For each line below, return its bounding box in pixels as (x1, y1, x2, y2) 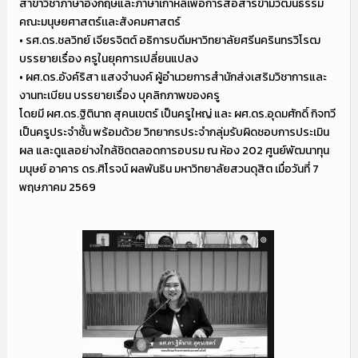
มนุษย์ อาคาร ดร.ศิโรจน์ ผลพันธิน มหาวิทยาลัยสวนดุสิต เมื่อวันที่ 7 (18, 160, 319, 177)
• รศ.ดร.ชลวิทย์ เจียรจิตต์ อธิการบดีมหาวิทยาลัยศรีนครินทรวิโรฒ (18, 31, 320, 49)
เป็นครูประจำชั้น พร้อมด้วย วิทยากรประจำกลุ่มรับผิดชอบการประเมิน (18, 123, 329, 141)
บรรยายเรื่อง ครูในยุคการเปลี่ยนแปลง (18, 50, 198, 67)
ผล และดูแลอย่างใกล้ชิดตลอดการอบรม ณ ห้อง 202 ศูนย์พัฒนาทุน (18, 141, 329, 159)
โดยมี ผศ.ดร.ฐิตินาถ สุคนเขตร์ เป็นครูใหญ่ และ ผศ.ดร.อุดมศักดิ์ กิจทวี (18, 105, 336, 122)
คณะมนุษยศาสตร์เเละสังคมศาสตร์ (18, 13, 181, 30)
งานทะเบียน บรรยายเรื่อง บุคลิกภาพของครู (18, 86, 220, 104)
